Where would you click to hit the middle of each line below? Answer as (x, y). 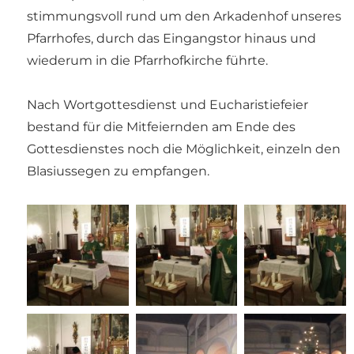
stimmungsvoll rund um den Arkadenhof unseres (185, 17)
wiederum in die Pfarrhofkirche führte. (148, 61)
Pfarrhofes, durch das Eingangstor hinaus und (172, 39)
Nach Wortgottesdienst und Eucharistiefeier (168, 105)
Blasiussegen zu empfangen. (119, 171)
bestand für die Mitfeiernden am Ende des (162, 127)
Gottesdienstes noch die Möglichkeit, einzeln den (184, 149)
